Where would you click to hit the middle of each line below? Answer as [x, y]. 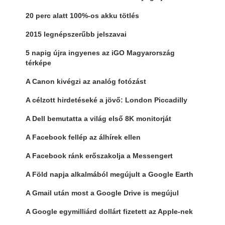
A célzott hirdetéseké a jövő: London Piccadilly [106, 100]
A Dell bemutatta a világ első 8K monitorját [98, 118]
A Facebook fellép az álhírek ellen [83, 137]
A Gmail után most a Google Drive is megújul [102, 193]
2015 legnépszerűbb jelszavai [76, 34]
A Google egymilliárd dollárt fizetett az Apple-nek [109, 211]
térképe [38, 63]
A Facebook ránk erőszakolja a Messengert [99, 155]
